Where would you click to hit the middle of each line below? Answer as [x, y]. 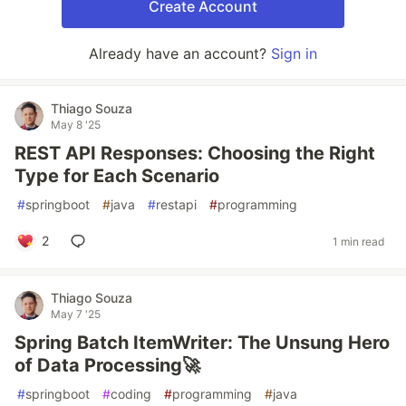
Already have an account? [180, 53]
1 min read [358, 241]
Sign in [294, 53]
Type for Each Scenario [117, 176]
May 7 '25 [76, 314]
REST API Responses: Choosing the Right [195, 153]
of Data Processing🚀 [107, 365]
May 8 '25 [76, 125]
